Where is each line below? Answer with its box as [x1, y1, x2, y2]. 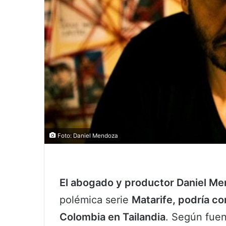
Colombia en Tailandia [60, 211, 165, 223]
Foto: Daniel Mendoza [56, 132, 118, 140]
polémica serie [60, 194, 132, 206]
